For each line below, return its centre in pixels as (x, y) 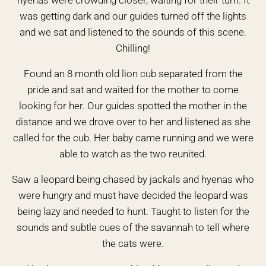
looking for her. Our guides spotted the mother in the (133, 106)
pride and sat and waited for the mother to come (133, 90)
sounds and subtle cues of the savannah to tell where (133, 227)
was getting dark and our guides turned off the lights (133, 16)
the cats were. (133, 243)
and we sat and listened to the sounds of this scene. (133, 32)
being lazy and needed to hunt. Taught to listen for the (133, 211)
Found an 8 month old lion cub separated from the (133, 74)
